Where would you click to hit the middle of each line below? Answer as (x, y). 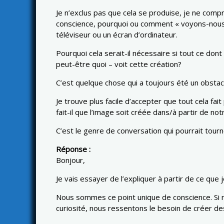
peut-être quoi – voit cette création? (119, 64)
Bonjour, (70, 160)
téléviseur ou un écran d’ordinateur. (117, 35)
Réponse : (73, 149)
